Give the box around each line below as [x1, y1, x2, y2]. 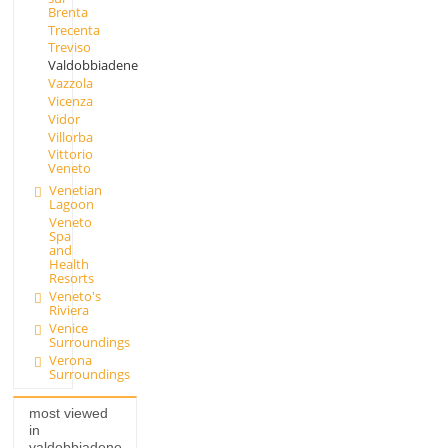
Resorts [48, 269, 94, 287]
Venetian [48, 181, 102, 200]
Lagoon [48, 195, 94, 214]
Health [48, 255, 89, 273]
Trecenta [47, 20, 100, 39]
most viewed [28, 404, 108, 421]
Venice [48, 318, 88, 337]
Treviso [47, 38, 91, 57]
